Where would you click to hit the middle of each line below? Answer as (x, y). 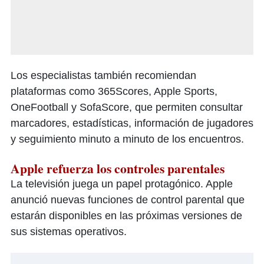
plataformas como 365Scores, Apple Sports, (114, 92)
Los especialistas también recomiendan (103, 76)
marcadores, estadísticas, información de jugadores (132, 123)
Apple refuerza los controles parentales (118, 169)
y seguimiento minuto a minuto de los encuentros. (127, 139)
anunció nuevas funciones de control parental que (128, 200)
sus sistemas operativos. (69, 232)
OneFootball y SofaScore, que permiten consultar (127, 108)
